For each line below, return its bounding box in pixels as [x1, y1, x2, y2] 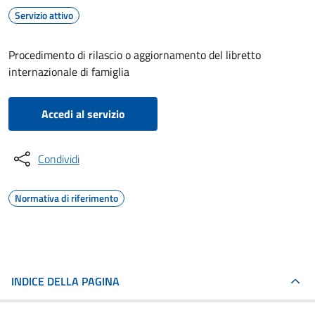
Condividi [38, 150, 79, 167]
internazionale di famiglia [8, 63, 129, 80]
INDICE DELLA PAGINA [11, 273, 120, 290]
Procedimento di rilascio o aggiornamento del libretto [8, 46, 261, 63]
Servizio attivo [15, 8, 73, 22]
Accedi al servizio [41, 105, 125, 122]
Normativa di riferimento [15, 191, 118, 205]
